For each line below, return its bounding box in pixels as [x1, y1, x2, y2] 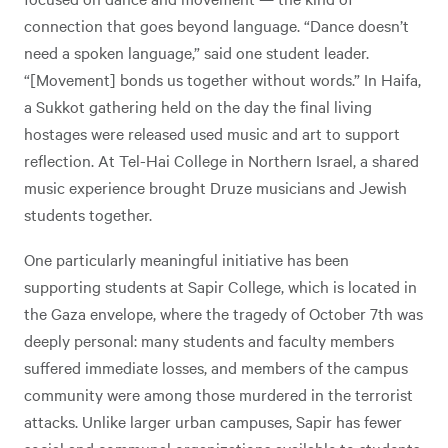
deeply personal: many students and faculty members [24, 329, 394, 352]
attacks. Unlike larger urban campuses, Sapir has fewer [24, 410, 402, 433]
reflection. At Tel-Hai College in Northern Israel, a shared [24, 149, 419, 172]
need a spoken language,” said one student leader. [24, 41, 369, 64]
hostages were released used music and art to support [24, 122, 400, 145]
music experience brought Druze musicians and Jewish [24, 176, 407, 199]
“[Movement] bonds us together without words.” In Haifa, [24, 68, 421, 91]
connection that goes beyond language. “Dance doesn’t [24, 14, 409, 37]
